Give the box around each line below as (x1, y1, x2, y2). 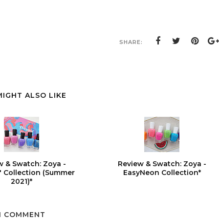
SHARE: (119, 39, 143, 45)
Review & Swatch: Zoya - (117, 159, 206, 168)
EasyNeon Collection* (123, 168, 201, 177)
